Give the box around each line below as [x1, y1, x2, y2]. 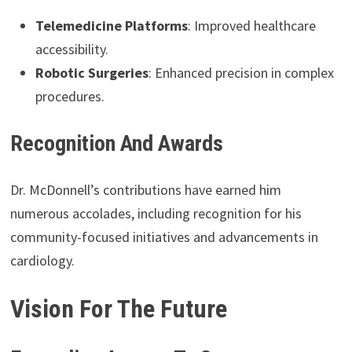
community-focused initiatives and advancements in [9, 227, 318, 246]
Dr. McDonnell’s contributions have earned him [9, 180, 281, 199]
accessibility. [35, 39, 108, 58]
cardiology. [9, 251, 75, 269]
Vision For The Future [9, 293, 227, 324]
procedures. [35, 86, 104, 105]
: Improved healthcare [187, 16, 316, 35]
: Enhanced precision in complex [148, 63, 334, 82]
